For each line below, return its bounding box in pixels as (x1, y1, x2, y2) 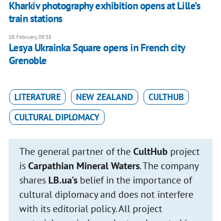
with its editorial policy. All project (19, 202, 162, 216)
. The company (139, 159, 199, 173)
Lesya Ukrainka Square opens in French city (8, 41, 185, 55)
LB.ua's (48, 174, 77, 187)
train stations (8, 12, 63, 26)
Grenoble (8, 54, 47, 68)
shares (19, 174, 48, 187)
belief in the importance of (77, 174, 192, 187)
